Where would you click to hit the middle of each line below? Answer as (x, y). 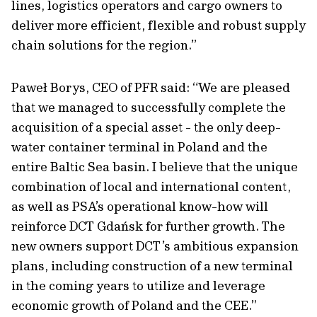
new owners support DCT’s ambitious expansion (155, 246)
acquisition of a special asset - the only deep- (146, 127)
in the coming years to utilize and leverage (138, 286)
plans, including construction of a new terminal (152, 266)
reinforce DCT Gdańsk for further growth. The (148, 226)
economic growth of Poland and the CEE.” (134, 305)
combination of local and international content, (151, 186)
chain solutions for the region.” (104, 45)
